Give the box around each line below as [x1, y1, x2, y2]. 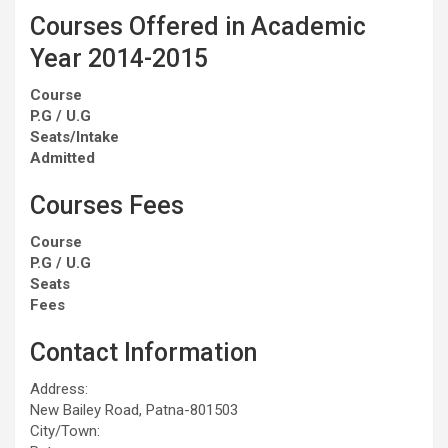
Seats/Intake [30, 127, 119, 146]
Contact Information [30, 337, 257, 367]
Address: [30, 379, 88, 398]
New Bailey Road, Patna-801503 [30, 400, 238, 419]
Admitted [30, 148, 95, 167]
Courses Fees [30, 190, 184, 220]
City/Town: [30, 421, 100, 440]
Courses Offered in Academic [30, 11, 366, 41]
